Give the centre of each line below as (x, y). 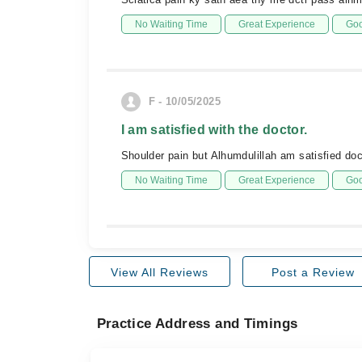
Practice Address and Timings (197, 324)
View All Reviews (159, 272)
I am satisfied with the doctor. (214, 130)
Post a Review (313, 272)
